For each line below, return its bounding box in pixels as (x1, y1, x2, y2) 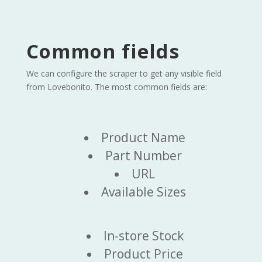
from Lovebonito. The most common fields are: (26, 81, 207, 93)
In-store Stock (103, 227, 184, 244)
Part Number (105, 147, 182, 164)
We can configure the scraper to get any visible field (26, 68, 222, 80)
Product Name (101, 129, 186, 146)
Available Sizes (101, 184, 186, 201)
